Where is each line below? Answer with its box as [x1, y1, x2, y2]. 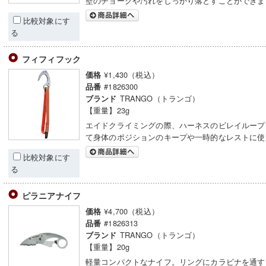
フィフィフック [22, 53, 81, 65]
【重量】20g [85, 241, 130, 252]
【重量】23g [85, 104, 130, 116]
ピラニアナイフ [22, 189, 81, 201]
